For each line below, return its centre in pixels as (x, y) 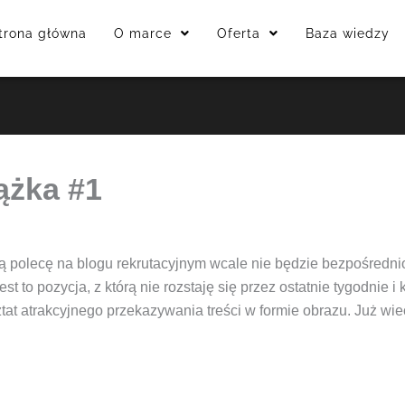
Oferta (239, 33)
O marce (143, 33)
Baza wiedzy (348, 33)
